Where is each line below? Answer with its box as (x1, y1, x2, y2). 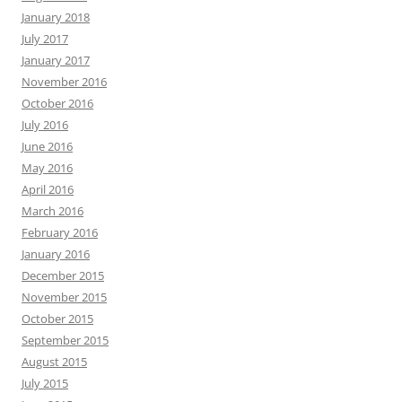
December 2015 (22, 267, 104, 284)
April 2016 (22, 181, 74, 198)
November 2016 (22, 74, 107, 91)
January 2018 (22, 9, 90, 26)
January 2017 (22, 52, 90, 69)
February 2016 (22, 224, 98, 241)
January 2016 (22, 246, 90, 263)
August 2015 (22, 354, 87, 371)
